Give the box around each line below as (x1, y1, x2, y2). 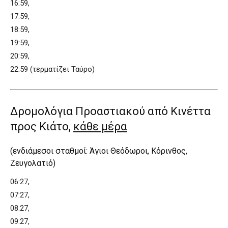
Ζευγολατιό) (10, 158, 55, 168)
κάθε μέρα (73, 120, 127, 133)
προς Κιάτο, (10, 120, 73, 133)
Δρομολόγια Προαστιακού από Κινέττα (10, 104, 211, 118)
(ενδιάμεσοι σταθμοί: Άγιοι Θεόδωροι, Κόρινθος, (10, 146, 187, 156)
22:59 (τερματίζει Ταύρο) (10, 64, 95, 74)
